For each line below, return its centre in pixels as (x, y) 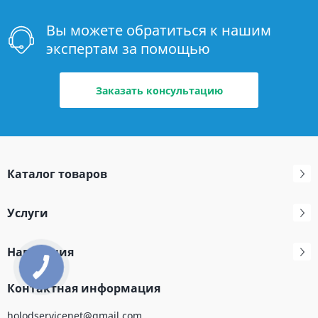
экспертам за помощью (128, 49)
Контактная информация (84, 288)
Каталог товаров (57, 174)
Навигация (40, 252)
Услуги (28, 213)
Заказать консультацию (159, 90)
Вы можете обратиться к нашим (159, 30)
